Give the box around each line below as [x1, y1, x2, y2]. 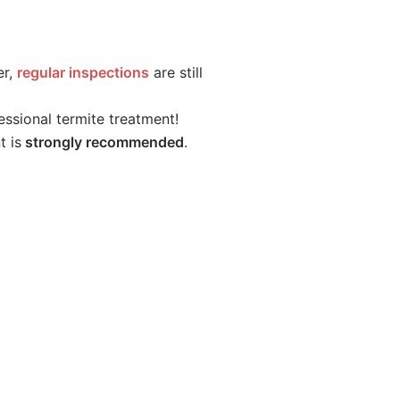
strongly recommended [21, 133, 184, 151]
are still [154, 63, 203, 81]
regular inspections [17, 63, 149, 81]
